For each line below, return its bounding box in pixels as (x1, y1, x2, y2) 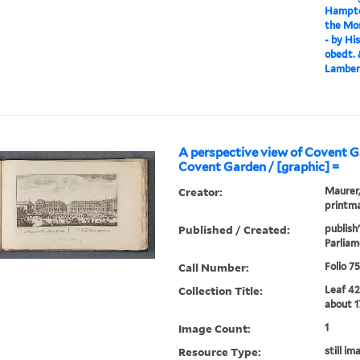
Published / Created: (178, 222, 291, 238)
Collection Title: (178, 283, 264, 299)
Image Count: (178, 321, 252, 337)
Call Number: (178, 260, 250, 276)
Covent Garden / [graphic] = (178, 160, 340, 175)
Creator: (178, 184, 223, 200)
